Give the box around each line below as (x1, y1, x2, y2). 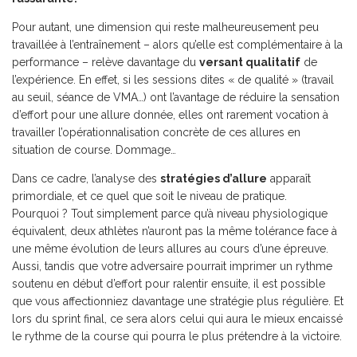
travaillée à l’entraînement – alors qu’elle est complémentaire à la (12, 38, 343, 51)
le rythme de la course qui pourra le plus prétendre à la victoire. (12, 330, 342, 343)
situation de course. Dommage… (12, 143, 176, 156)
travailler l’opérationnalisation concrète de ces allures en (12, 126, 300, 139)
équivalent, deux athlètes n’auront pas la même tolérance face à (12, 225, 337, 237)
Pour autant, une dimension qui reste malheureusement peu (12, 21, 319, 33)
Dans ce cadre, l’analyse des (12, 172, 160, 185)
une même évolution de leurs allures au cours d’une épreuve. (12, 242, 328, 255)
